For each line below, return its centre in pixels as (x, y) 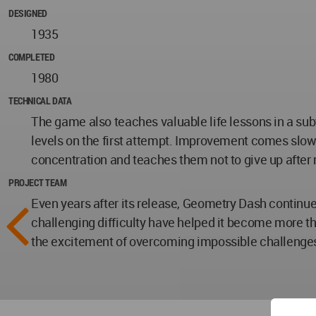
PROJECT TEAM (38, 182)
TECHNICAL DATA (40, 101)
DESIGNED (28, 13)
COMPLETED (32, 57)
